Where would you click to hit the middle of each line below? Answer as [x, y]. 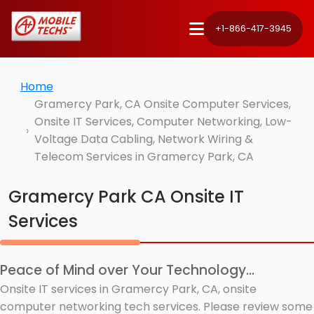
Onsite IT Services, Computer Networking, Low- [163, 122]
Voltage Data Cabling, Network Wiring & [143, 139]
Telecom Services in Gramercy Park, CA [144, 157]
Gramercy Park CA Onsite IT [126, 196]
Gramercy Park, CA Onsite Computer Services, [162, 104]
